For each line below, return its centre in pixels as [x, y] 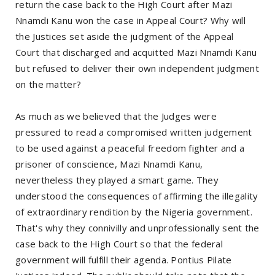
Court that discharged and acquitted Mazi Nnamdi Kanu [136, 52]
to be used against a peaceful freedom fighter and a [130, 148]
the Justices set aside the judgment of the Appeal [125, 36]
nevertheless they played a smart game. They [117, 180]
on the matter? [48, 84]
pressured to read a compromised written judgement [134, 132]
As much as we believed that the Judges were [116, 116]
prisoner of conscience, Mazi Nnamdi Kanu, [109, 164]
